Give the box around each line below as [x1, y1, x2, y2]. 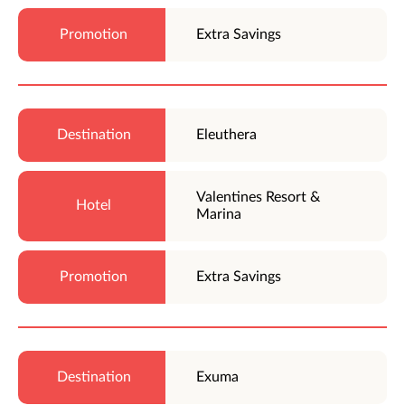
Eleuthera [196, 127, 258, 142]
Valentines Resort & [196, 189, 321, 204]
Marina [196, 206, 242, 221]
